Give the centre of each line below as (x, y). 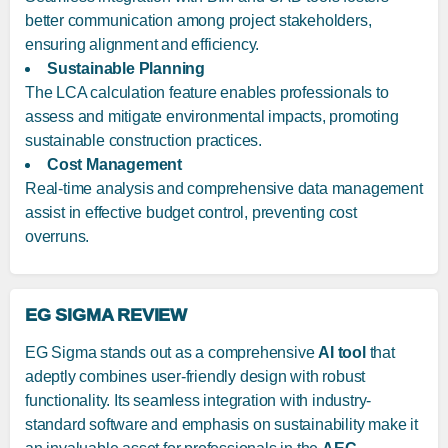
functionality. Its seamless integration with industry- (198, 401)
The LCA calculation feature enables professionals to (207, 93)
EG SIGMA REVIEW (106, 315)
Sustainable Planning (126, 69)
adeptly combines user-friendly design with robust (195, 377)
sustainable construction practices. (144, 141)
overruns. (57, 237)
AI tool (342, 353)
